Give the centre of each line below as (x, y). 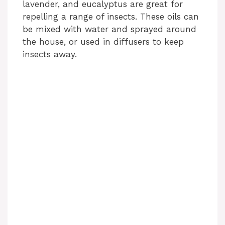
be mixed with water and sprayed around (109, 29)
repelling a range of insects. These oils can (111, 16)
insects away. (50, 54)
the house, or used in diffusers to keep (103, 41)
